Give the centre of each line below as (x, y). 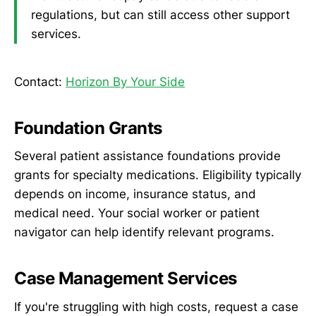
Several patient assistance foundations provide (147, 156)
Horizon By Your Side (125, 81)
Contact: (40, 81)
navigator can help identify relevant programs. (144, 232)
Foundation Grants (88, 128)
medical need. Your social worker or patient (137, 213)
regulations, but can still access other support (160, 14)
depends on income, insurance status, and (135, 194)
